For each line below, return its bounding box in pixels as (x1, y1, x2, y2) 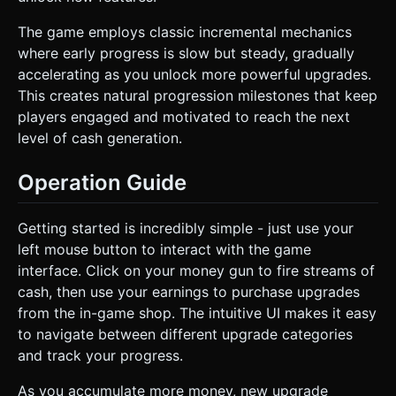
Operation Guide (18, 169, 187, 195)
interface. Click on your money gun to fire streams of (18, 262, 375, 280)
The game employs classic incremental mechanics (18, 22, 352, 41)
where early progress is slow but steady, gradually (18, 43, 354, 62)
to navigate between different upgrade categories (18, 325, 353, 344)
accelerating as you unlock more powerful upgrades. (18, 65, 371, 83)
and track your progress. (18, 346, 183, 365)
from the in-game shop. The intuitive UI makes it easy (18, 304, 377, 323)
